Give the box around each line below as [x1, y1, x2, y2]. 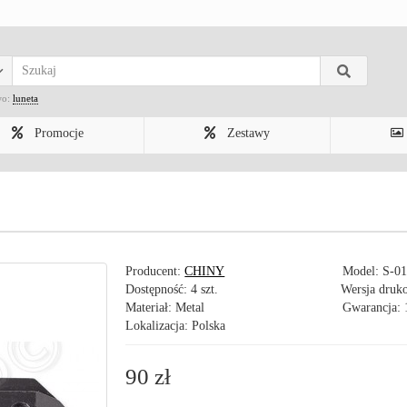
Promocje [31, 126, 84, 140]
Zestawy [223, 126, 270, 140]
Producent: [125, 264, 185, 278]
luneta [13, 93, 38, 104]
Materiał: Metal [125, 301, 205, 314]
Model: [342, 264, 383, 278]
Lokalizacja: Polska [125, 319, 226, 333]
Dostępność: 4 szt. [125, 283, 219, 296]
